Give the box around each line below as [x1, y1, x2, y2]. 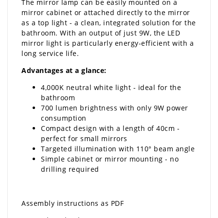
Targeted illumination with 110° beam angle [41, 144, 195, 153]
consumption [41, 113, 87, 123]
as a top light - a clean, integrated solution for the [21, 18, 196, 27]
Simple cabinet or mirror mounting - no [41, 154, 179, 163]
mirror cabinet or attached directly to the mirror [21, 7, 190, 17]
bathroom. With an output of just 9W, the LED [21, 28, 180, 37]
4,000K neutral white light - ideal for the [41, 82, 181, 92]
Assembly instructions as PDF [21, 198, 124, 208]
